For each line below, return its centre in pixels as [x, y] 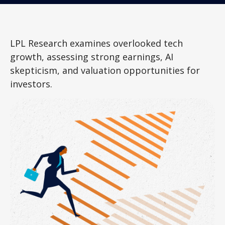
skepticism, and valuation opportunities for [105, 70]
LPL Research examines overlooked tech [96, 43]
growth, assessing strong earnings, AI [92, 57]
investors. [31, 84]
